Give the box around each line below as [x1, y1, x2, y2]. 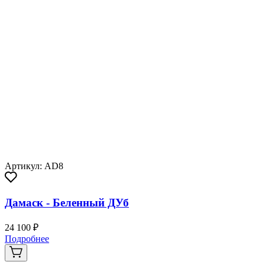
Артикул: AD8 [5, 160, 63, 171]
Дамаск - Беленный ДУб [5, 196, 129, 209]
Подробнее [5, 234, 49, 244]
